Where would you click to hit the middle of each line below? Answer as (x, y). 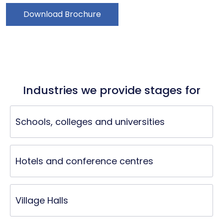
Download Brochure (62, 14)
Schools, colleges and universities (90, 122)
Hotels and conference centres (84, 161)
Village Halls (42, 200)
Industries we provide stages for (111, 90)
